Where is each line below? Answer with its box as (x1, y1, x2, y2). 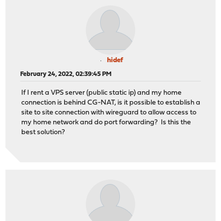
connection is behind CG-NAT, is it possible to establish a (21, 99, 201, 107)
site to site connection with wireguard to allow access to (21, 109, 197, 117)
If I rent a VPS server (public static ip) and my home (21, 89, 182, 97)
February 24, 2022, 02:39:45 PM (20, 71, 112, 77)
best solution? (21, 129, 66, 137)
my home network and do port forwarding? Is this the (21, 119, 191, 127)
